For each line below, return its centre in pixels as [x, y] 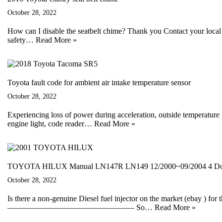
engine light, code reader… [51, 124]
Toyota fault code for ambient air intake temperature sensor [99, 83]
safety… [22, 40]
